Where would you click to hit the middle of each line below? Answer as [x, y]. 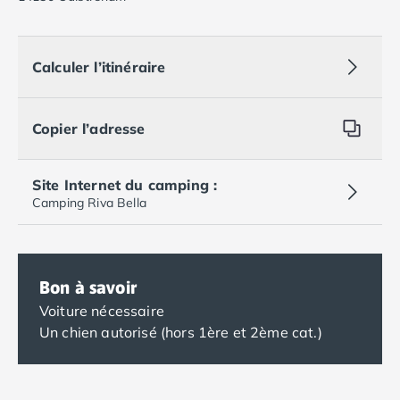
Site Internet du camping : [125, 185]
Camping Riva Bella [89, 203]
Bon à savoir [88, 287]
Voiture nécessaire [102, 311]
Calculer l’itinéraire [99, 67]
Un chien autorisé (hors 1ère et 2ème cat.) [181, 332]
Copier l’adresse [89, 129]
